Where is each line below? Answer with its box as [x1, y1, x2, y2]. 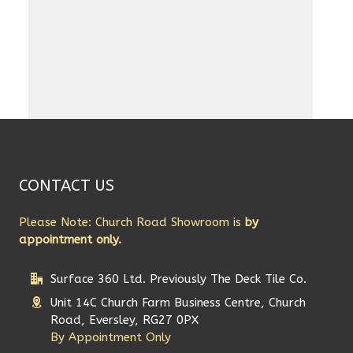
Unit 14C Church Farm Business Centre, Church [50, 295, 307, 310]
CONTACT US [19, 176, 115, 195]
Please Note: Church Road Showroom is [19, 215, 246, 229]
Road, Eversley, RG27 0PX [50, 312, 199, 327]
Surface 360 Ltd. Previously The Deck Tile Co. [50, 271, 307, 286]
